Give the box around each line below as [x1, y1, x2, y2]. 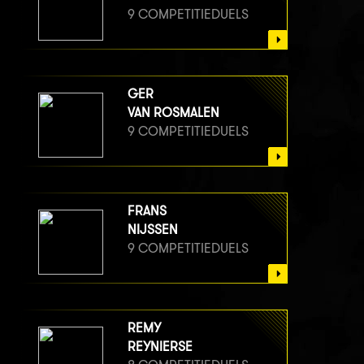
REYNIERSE [128, 338, 193, 354]
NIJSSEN [128, 221, 178, 237]
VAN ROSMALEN [128, 104, 219, 120]
